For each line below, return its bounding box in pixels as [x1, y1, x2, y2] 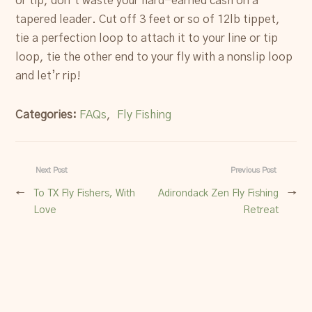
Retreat [242, 204, 279, 215]
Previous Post [230, 166, 276, 175]
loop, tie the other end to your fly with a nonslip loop [15, 51, 293, 63]
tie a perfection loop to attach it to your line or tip [15, 32, 279, 44]
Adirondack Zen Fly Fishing [157, 187, 279, 198]
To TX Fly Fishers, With [33, 187, 136, 198]
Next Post [36, 166, 68, 175]
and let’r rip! [15, 70, 81, 81]
